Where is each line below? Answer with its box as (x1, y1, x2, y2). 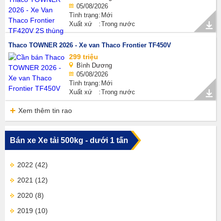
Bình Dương (76, 62, 112, 69)
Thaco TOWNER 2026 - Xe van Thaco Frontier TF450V (8, 41, 171, 49)
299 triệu (69, 53, 98, 61)
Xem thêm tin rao (18, 107, 72, 114)
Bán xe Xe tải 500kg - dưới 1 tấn (10, 136, 128, 145)
